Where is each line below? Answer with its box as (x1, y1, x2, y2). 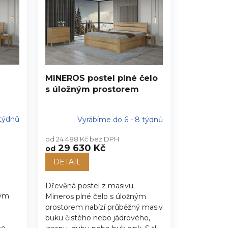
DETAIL (53, 157, 81, 166)
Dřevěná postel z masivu (45, 181, 133, 190)
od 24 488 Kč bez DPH (45, 134, 119, 143)
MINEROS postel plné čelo (45, 73, 158, 83)
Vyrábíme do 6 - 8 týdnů (77, 115, 163, 124)
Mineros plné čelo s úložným (45, 191, 146, 201)
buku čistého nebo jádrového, (45, 213, 150, 222)
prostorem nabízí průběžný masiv (45, 202, 163, 212)
